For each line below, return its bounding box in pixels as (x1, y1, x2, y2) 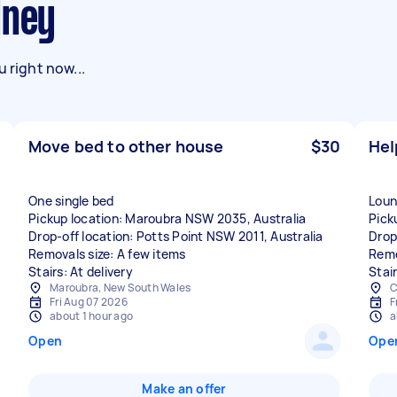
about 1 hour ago (50, 308, 133, 323)
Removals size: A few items (28, 245, 186, 262)
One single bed (28, 192, 114, 209)
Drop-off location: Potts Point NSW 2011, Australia (28, 228, 323, 245)
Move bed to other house (28, 136, 224, 157)
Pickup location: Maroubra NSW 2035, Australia (28, 210, 307, 227)
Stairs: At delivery (28, 263, 133, 280)
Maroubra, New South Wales (50, 280, 191, 295)
